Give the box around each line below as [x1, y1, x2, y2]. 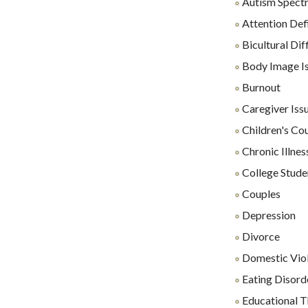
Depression [240, 208, 296, 221]
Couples [240, 187, 280, 200]
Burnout [240, 80, 280, 93]
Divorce [240, 230, 280, 243]
